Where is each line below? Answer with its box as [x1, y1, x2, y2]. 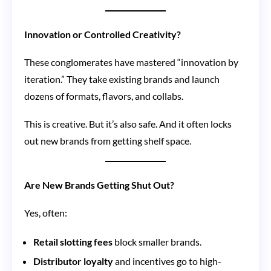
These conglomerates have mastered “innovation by [24, 56, 238, 68]
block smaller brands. [113, 235, 201, 247]
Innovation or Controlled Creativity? [24, 28, 181, 40]
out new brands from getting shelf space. [24, 134, 191, 146]
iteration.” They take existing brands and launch [24, 73, 220, 85]
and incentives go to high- [113, 255, 221, 267]
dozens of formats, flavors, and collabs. [24, 90, 183, 102]
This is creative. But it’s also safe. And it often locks [24, 117, 232, 129]
